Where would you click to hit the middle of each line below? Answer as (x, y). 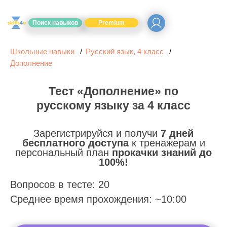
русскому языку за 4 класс (113, 105)
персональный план (64, 153)
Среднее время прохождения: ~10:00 (98, 199)
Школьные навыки (42, 51)
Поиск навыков (55, 23)
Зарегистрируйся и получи (97, 133)
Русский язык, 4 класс (125, 51)
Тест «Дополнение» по (113, 91)
